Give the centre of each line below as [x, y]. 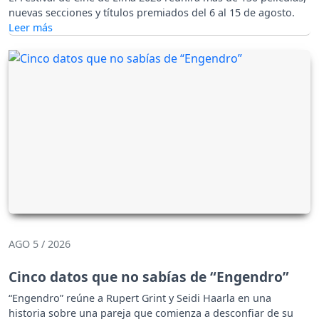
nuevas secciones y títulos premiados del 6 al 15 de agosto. [152, 12]
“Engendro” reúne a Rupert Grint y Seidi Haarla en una [140, 298]
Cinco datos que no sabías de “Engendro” [149, 276]
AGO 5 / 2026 [40, 244]
